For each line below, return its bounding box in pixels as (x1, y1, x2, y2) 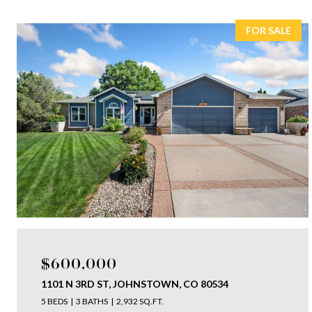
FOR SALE (245, 24, 291, 36)
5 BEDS (41, 296, 68, 306)
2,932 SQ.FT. (116, 296, 164, 306)
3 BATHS (76, 296, 108, 306)
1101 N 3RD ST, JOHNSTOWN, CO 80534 (41, 278, 228, 290)
